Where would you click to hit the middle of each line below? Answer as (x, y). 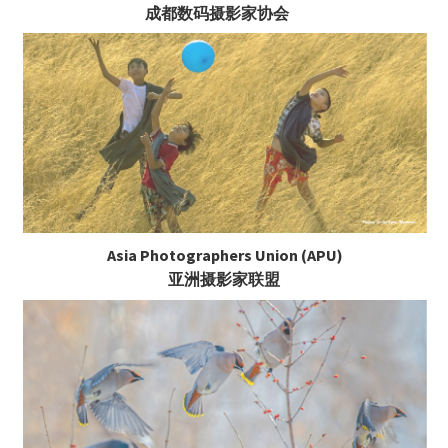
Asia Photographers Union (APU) (225, 255)
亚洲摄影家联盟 (223, 279)
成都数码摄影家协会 (216, 12)
